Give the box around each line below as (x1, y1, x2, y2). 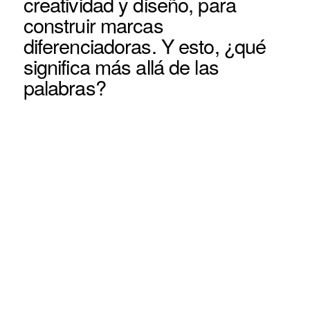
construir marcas (23, 10, 163, 39)
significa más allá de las (23, 52, 219, 80)
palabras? (23, 73, 106, 101)
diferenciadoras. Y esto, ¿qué (23, 31, 266, 60)
